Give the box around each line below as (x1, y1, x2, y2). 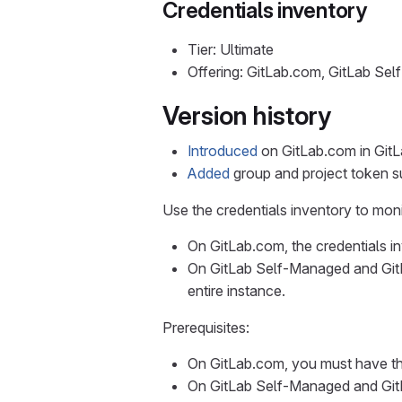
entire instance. (188, 282, 285, 300)
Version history (162, 100, 331, 131)
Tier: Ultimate (188, 40, 274, 58)
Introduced (188, 142, 258, 160)
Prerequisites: (162, 319, 249, 336)
